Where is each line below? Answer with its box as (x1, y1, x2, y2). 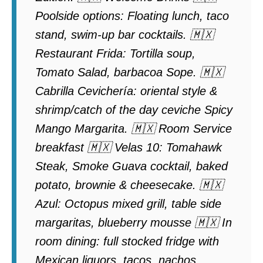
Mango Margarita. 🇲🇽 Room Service (35, 122, 232, 135)
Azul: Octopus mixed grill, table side (35, 197, 221, 210)
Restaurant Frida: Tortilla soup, (35, 46, 195, 60)
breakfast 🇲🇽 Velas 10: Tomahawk (35, 140, 222, 154)
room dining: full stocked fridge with (35, 234, 219, 248)
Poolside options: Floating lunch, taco (35, 9, 229, 22)
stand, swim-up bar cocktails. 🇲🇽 (35, 28, 214, 41)
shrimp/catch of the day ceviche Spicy (35, 103, 232, 116)
